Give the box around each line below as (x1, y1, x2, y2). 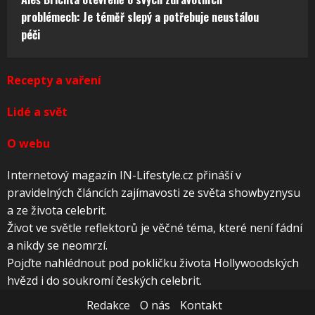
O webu (7, 135, 50, 151)
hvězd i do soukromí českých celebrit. (7, 272, 202, 288)
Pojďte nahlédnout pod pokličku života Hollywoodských (7, 255, 299, 271)
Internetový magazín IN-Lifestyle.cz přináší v (7, 167, 241, 183)
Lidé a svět (7, 103, 67, 120)
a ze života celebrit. (7, 202, 107, 218)
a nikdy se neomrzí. (7, 237, 108, 253)
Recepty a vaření (7, 72, 101, 88)
